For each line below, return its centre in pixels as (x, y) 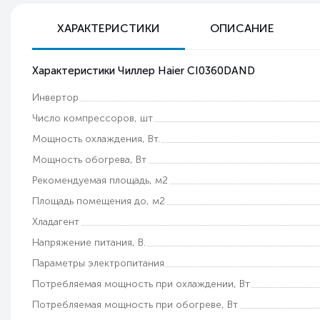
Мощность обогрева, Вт (89, 160)
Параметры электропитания (98, 263)
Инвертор (55, 97)
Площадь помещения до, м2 (99, 201)
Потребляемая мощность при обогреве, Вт (135, 305)
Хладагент (56, 222)
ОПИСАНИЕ (242, 28)
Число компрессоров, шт (92, 118)
